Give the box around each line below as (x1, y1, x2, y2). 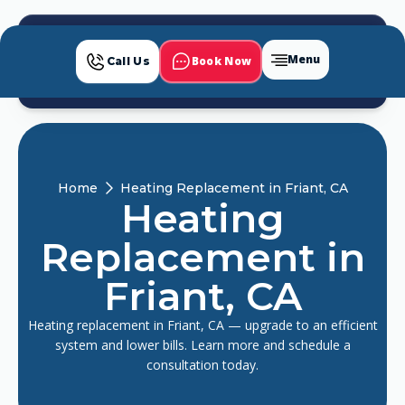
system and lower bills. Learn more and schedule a (54, 336, 351, 353)
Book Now (191, 53, 252, 69)
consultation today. (146, 356, 259, 373)
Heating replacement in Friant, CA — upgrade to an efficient (27, 316, 378, 334)
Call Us (106, 54, 150, 68)
